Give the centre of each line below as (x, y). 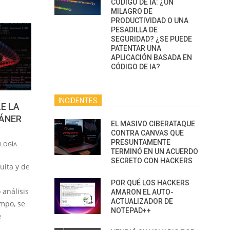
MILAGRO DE (132, 11)
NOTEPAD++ (131, 210)
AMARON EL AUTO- (142, 192)
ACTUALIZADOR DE (142, 201)
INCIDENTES (78, 101)
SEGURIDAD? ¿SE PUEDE (151, 39)
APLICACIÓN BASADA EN (151, 57)
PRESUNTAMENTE (141, 142)
